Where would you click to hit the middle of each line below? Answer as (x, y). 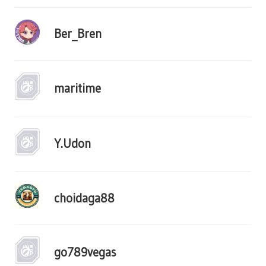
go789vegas (85, 252)
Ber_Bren (78, 34)
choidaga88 (84, 198)
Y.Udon (72, 144)
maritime (77, 88)
